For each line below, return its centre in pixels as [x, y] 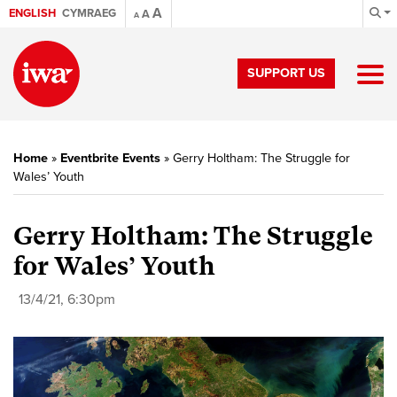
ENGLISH [32, 13]
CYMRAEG [89, 13]
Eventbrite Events [110, 158]
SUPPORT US [286, 73]
